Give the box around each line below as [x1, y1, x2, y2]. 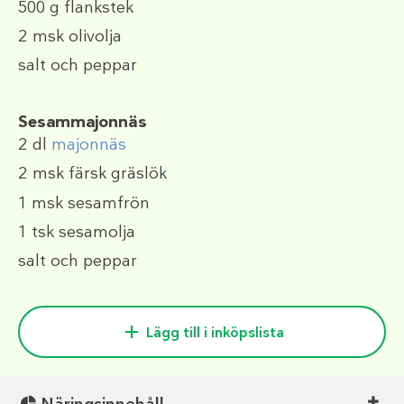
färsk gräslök [64, 162, 167, 185]
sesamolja [54, 220, 135, 243]
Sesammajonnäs [18, 111, 147, 133]
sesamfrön [63, 191, 150, 214]
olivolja [64, 24, 122, 47]
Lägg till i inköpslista [145, 324, 284, 343]
